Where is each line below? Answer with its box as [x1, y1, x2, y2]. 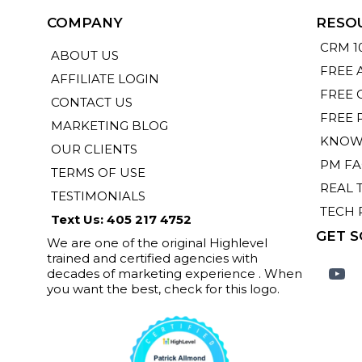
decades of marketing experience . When [46, 266, 302, 281]
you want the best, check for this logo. [46, 281, 280, 297]
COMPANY [46, 15, 123, 31]
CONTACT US [50, 95, 133, 110]
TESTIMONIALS [50, 188, 145, 204]
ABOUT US [50, 48, 119, 63]
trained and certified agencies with [46, 250, 258, 266]
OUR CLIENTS [50, 141, 137, 157]
